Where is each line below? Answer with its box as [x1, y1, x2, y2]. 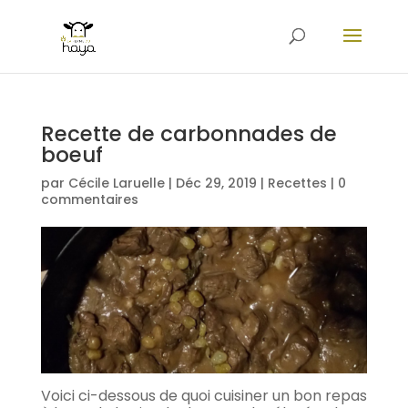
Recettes [267, 174, 327, 192]
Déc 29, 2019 [175, 174, 257, 192]
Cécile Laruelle [67, 174, 165, 192]
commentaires [40, 190, 138, 209]
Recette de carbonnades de [40, 119, 337, 148]
